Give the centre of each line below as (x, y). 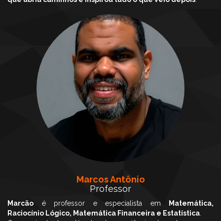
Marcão (20, 203)
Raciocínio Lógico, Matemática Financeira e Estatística (104, 213)
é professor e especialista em (101, 203)
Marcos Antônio (110, 179)
